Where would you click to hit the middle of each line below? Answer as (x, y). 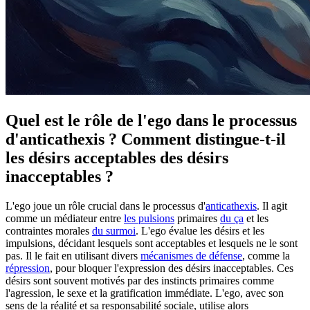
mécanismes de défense (191, 255)
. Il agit (272, 206)
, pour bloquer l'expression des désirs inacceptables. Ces (172, 268)
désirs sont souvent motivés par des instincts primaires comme (140, 280)
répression (28, 268)
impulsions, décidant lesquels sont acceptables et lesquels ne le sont (152, 243)
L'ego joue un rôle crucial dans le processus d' (106, 206)
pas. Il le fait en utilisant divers (73, 255)
